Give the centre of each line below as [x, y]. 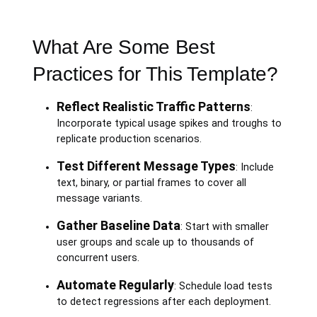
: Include [254, 167]
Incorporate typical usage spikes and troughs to [169, 123]
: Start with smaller [224, 226]
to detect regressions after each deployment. [163, 301]
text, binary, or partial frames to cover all [151, 183]
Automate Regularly [115, 284]
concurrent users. [98, 258]
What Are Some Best [124, 47]
